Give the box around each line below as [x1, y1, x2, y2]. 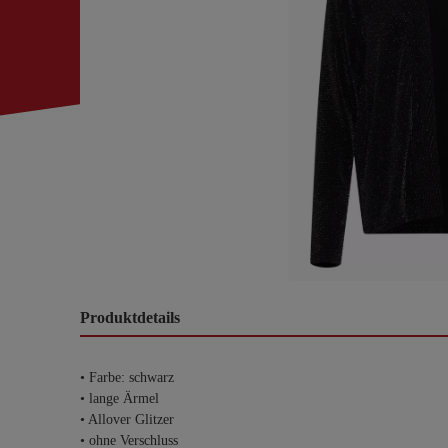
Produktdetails [80, 309, 180, 326]
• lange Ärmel [80, 391, 159, 406]
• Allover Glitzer [80, 412, 174, 427]
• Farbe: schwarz [80, 370, 174, 385]
